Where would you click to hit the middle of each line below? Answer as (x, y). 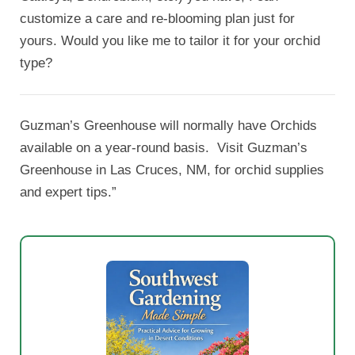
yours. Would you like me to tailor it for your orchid (170, 41)
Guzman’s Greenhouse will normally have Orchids (168, 126)
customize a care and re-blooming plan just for (157, 19)
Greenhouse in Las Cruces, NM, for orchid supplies (172, 170)
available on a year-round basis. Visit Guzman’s (164, 148)
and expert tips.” (68, 193)
